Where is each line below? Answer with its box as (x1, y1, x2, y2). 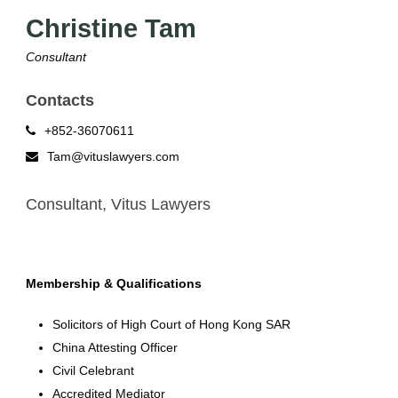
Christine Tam (26, 13, 196, 43)
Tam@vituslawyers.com (47, 148, 179, 163)
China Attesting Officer (52, 339, 178, 354)
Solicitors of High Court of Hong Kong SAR (52, 316, 291, 331)
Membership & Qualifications (26, 275, 202, 291)
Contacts (26, 91, 94, 109)
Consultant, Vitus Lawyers (26, 195, 211, 213)
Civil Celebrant (52, 362, 134, 378)
